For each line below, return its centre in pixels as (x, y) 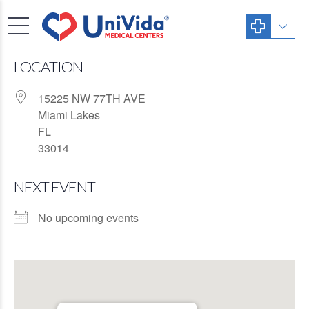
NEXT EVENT (54, 187)
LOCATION (48, 67)
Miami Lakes (69, 115)
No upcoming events (88, 218)
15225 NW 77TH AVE (92, 98)
